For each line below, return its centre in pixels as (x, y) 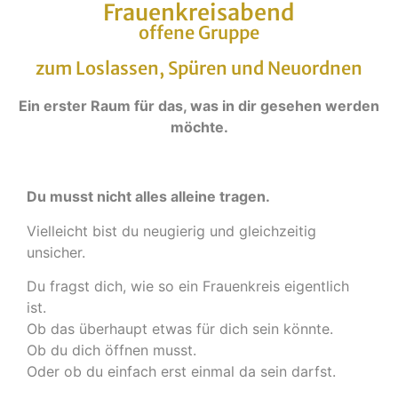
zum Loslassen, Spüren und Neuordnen (199, 68)
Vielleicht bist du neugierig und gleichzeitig (171, 231)
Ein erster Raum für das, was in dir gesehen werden (199, 106)
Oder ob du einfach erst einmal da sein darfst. (181, 372)
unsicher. (56, 252)
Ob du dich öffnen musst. (111, 350)
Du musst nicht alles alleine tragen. (148, 197)
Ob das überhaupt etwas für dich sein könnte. (180, 329)
